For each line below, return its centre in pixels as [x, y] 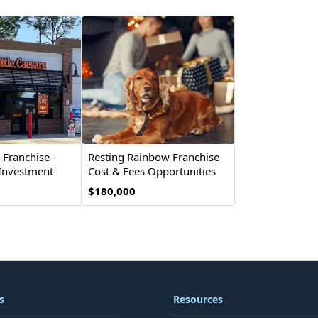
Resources [198, 299]
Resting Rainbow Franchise [154, 157]
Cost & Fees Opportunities [152, 171]
